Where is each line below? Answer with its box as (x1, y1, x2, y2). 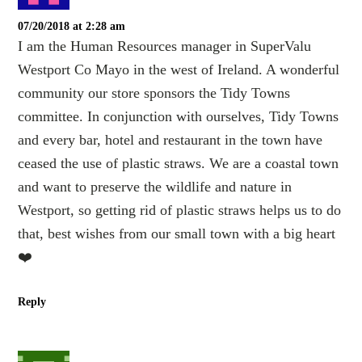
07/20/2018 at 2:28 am (18, 19, 126, 32)
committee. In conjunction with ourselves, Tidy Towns (18, 107, 339, 124)
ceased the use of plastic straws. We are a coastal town (18, 154, 339, 171)
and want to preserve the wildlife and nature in (18, 178, 293, 195)
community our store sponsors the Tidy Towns (18, 84, 291, 101)
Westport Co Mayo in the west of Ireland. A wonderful (18, 61, 340, 78)
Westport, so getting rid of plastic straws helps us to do (18, 201, 342, 218)
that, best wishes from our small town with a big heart (18, 225, 336, 242)
